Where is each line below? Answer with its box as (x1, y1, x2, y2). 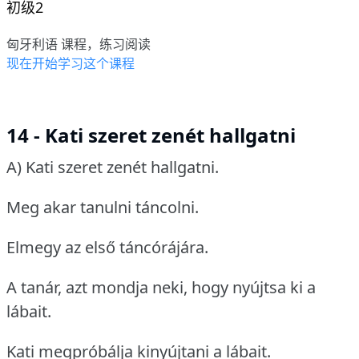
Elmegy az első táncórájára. (6, 236, 208, 259)
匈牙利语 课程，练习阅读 (6, 35, 151, 54)
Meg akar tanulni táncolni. (6, 196, 199, 219)
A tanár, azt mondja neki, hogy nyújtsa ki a (6, 276, 316, 299)
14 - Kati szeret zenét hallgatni (6, 122, 296, 149)
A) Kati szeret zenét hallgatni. (6, 156, 219, 179)
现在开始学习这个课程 (6, 54, 135, 73)
